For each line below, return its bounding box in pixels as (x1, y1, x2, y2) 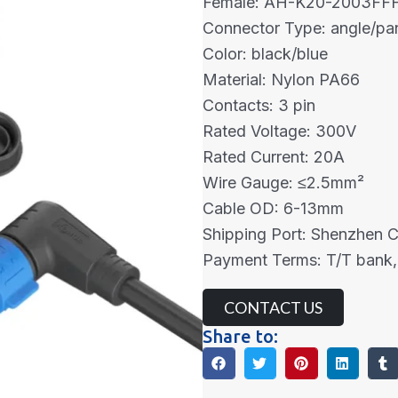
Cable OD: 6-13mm (203, 199, 345, 219)
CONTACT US (224, 298, 323, 318)
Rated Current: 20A (203, 147, 346, 167)
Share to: (203, 326, 279, 347)
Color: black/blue (203, 44, 329, 64)
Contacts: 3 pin (203, 96, 316, 115)
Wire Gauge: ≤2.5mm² (203, 173, 365, 193)
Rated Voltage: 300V (203, 122, 357, 141)
